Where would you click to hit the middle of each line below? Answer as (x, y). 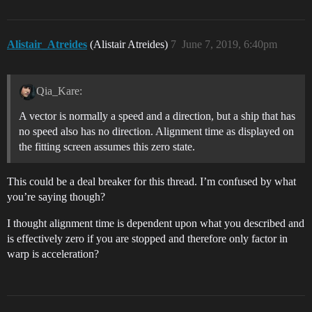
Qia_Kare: (59, 91)
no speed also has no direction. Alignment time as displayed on (156, 131)
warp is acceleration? (53, 253)
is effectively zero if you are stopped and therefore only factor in (147, 238)
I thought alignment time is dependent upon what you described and (156, 223)
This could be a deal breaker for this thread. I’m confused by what (151, 181)
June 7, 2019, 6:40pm (229, 44)
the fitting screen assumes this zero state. (107, 146)
